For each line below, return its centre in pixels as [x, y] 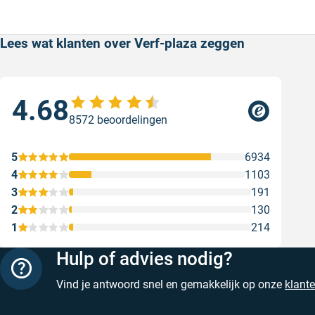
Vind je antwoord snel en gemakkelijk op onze [171, 285]
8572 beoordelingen [118, 120]
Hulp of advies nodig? [144, 258]
